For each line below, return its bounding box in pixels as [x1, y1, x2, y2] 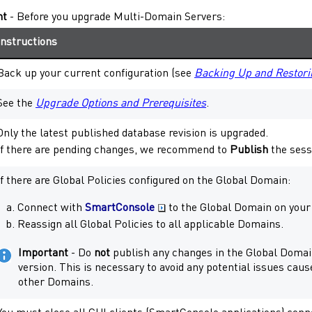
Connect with [17, 202, 85, 214]
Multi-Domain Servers [114, 12, 222, 24]
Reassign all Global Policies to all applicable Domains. [17, 219, 283, 231]
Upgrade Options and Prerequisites [36, 97, 206, 109]
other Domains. [18, 277, 93, 289]
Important [18, 248, 68, 260]
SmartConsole [85, 202, 155, 214]
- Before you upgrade [7, 12, 114, 24]
